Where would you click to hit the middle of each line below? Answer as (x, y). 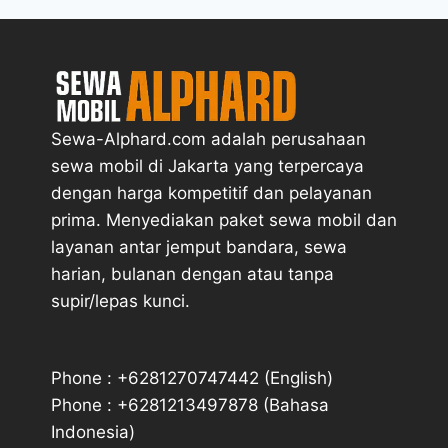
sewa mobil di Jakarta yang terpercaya (207, 166)
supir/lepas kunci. (120, 301)
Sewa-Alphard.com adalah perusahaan (208, 139)
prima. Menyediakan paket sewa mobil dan (224, 220)
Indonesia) (93, 432)
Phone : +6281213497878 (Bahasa (190, 405)
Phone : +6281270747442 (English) (192, 378)
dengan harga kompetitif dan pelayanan (211, 193)
